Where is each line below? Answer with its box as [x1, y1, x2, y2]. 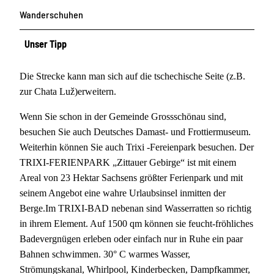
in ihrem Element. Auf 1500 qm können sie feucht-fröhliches [20, 218, 253, 229]
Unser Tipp [24, 37, 67, 50]
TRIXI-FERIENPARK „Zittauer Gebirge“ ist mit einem [20, 157, 236, 168]
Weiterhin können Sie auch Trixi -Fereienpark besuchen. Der [20, 141, 254, 152]
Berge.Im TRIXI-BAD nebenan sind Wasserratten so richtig [20, 202, 251, 213]
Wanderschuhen [20, 8, 83, 20]
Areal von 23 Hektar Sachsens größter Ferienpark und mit [20, 172, 243, 183]
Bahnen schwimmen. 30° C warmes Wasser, [20, 248, 190, 259]
